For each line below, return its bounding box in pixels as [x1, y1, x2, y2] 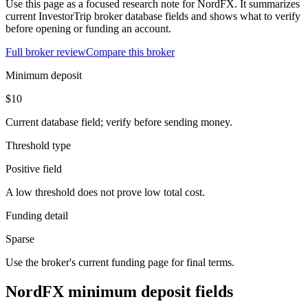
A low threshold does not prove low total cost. [5, 186, 205, 198]
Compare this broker [86, 45, 175, 58]
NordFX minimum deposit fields [5, 282, 233, 300]
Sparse [5, 232, 34, 245]
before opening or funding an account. [5, 22, 171, 34]
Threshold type [5, 139, 71, 151]
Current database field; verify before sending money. [5, 115, 232, 128]
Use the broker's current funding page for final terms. [5, 256, 234, 268]
